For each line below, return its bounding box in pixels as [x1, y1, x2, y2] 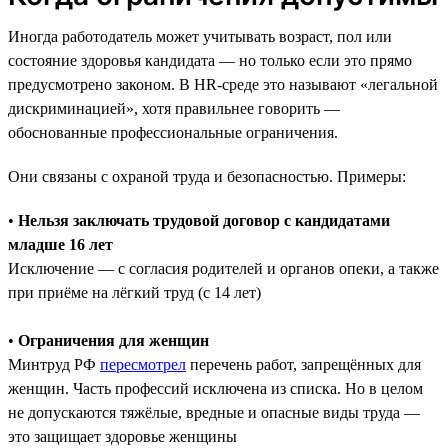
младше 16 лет [8, 235, 113, 253]
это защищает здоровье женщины [8, 427, 237, 445]
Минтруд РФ [8, 355, 100, 373]
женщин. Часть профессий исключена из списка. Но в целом [8, 379, 423, 397]
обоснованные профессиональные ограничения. [8, 123, 338, 141]
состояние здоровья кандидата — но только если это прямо [8, 51, 412, 69]
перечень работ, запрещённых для [186, 355, 421, 373]
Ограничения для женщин [18, 331, 209, 349]
